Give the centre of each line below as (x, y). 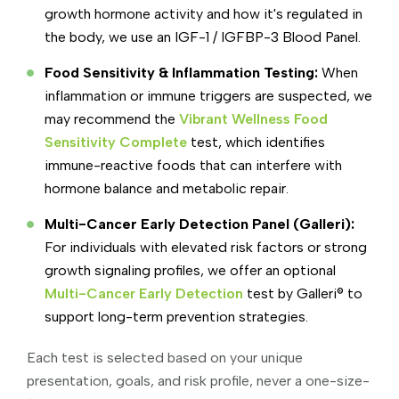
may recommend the (112, 118)
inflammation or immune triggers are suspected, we (208, 95)
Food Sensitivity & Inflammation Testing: (183, 72)
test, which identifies (256, 142)
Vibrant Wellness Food (253, 118)
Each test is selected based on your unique (165, 357)
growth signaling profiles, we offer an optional (190, 270)
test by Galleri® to (303, 293)
